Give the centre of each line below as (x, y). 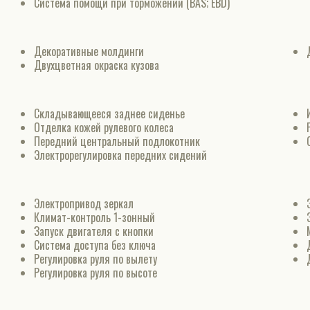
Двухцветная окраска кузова (96, 65)
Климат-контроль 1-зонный (94, 217)
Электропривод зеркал (83, 203)
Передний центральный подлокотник (117, 141)
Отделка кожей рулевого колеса (103, 127)
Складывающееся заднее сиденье (109, 113)
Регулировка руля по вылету (95, 259)
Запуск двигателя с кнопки (93, 231)
